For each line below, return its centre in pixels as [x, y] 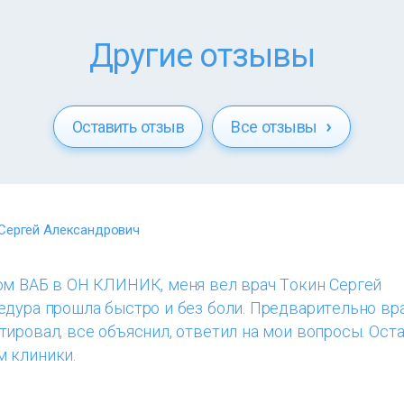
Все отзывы [276, 127]
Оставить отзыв [128, 127]
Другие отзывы [202, 56]
